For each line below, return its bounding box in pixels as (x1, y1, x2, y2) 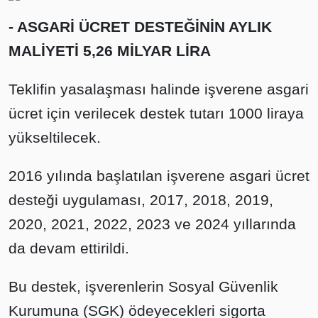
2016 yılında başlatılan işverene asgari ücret (9, 168, 309, 184)
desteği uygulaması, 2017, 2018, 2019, (9, 192, 273, 208)
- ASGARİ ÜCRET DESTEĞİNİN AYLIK (9, 18, 272, 35)
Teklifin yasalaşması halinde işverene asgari (9, 81, 309, 97)
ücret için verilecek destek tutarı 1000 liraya (9, 105, 304, 121)
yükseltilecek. (9, 129, 101, 146)
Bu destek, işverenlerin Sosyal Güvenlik (9, 278, 278, 295)
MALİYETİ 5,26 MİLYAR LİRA (9, 43, 211, 59)
